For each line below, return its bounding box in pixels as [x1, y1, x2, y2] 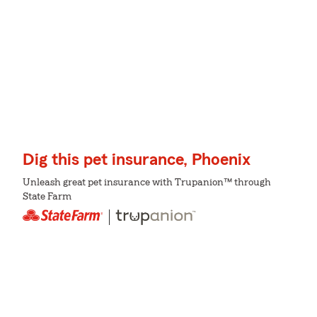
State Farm [23, 192, 71, 202]
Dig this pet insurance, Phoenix [23, 151, 250, 169]
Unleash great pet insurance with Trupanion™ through [23, 178, 271, 188]
